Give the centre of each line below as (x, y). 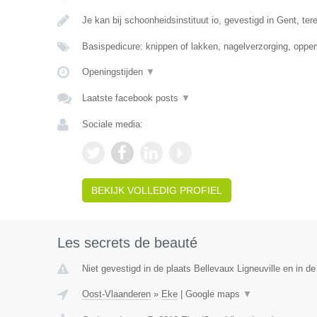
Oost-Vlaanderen (116, 294)
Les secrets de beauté (127, 243)
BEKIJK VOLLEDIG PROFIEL (156, 190)
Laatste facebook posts (131, 98)
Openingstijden (114, 72)
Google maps (214, 294)
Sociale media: (112, 124)
